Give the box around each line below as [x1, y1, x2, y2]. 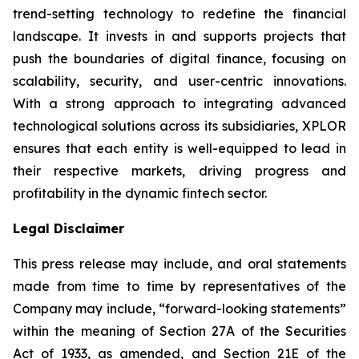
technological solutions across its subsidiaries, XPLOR [13, 118, 346, 134]
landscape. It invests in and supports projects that [13, 28, 346, 44]
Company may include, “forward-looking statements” [13, 301, 346, 317]
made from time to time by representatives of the [13, 278, 346, 294]
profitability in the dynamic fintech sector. [13, 185, 267, 201]
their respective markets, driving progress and [13, 163, 346, 179]
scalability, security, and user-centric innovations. [13, 73, 346, 89]
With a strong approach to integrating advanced [13, 95, 346, 111]
